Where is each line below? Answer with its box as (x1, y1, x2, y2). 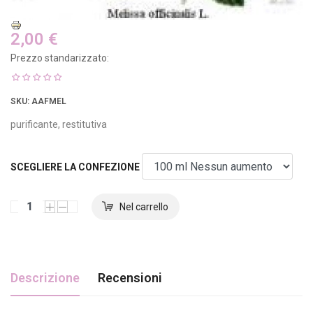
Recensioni (98, 270, 162, 285)
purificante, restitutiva (10, 118, 107, 130)
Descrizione (10, 270, 80, 285)
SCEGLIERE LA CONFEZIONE (10, 161, 140, 173)
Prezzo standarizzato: (10, 52, 109, 64)
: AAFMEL (27, 96, 66, 106)
